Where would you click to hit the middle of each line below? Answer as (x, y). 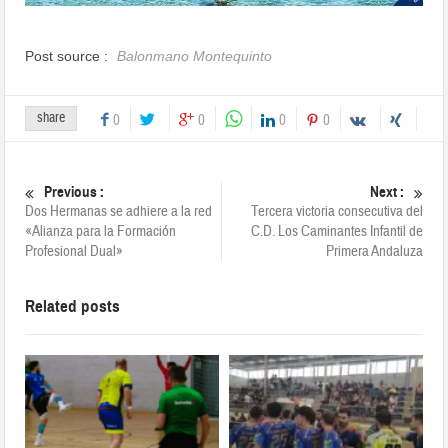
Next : (386, 192)
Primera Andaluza (374, 252)
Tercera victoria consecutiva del (336, 212)
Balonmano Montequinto (195, 56)
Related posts (73, 307)
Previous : (74, 192)
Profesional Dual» (74, 252)
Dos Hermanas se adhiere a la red (119, 212)
